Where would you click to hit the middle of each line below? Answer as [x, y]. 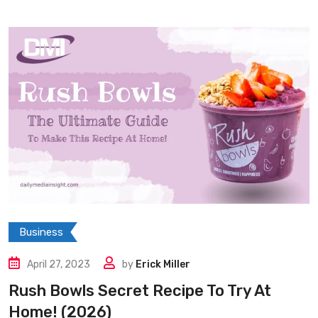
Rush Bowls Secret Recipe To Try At [140, 291]
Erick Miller [163, 265]
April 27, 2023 [59, 265]
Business [41, 232]
